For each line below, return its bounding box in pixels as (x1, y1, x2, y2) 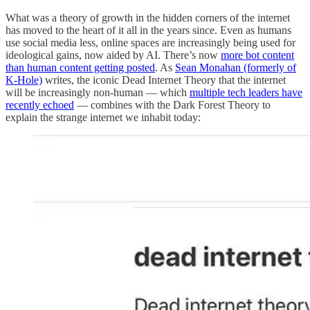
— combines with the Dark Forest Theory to (74, 98, 271, 111)
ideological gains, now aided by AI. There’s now (6, 48, 221, 61)
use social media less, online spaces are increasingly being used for (6, 36, 295, 48)
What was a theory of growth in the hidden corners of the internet (6, 11, 290, 24)
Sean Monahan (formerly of (175, 61, 296, 73)
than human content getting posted (6, 61, 155, 73)
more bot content (221, 48, 294, 61)
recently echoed (6, 98, 74, 111)
